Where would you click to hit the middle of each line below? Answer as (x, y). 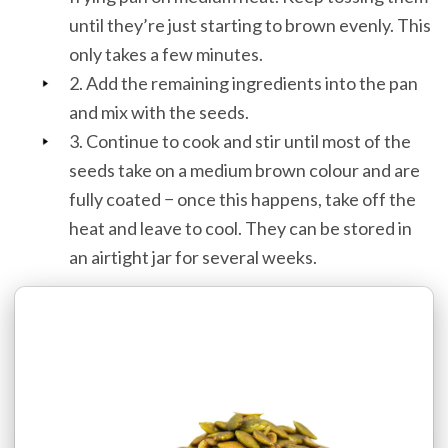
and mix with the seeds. (159, 112)
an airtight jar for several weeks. (193, 257)
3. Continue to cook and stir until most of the (240, 141)
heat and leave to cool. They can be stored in (240, 228)
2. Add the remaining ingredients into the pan (243, 83)
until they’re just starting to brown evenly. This (250, 25)
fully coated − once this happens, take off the (242, 199)
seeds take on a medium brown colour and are (244, 170)
